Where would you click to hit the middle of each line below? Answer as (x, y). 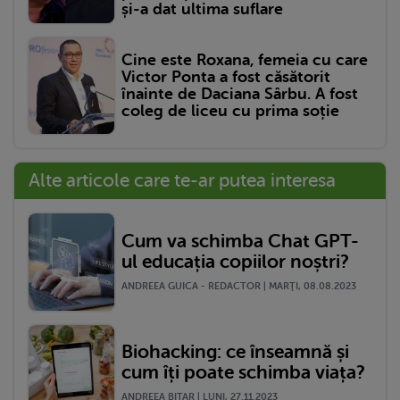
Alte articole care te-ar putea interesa (182, 181)
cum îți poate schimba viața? (243, 373)
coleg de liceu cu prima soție (230, 111)
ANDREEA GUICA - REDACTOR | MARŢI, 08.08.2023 (239, 286)
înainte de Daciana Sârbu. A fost (240, 94)
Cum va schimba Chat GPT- (240, 241)
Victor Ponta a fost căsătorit (226, 77)
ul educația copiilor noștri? (235, 261)
